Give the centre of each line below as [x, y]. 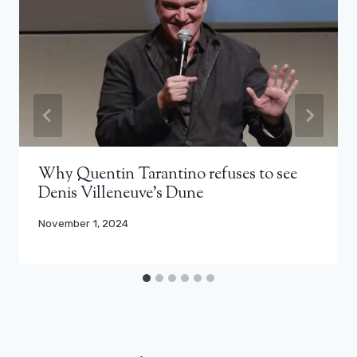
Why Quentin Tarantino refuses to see [168, 175]
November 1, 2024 [83, 223]
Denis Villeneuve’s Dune [121, 194]
